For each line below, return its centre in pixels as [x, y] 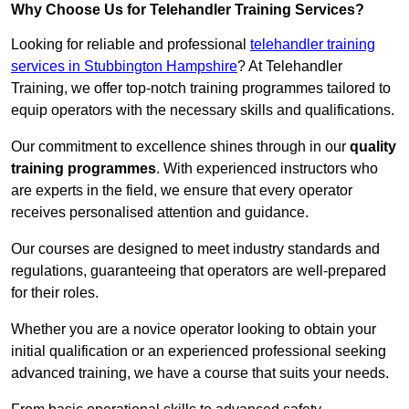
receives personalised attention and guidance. [160, 213]
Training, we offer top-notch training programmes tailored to [201, 89]
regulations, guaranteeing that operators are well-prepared [199, 271]
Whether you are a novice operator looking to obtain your [194, 330]
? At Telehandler [290, 67]
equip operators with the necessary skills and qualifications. [203, 110]
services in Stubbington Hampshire [124, 67]
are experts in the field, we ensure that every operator [182, 191]
